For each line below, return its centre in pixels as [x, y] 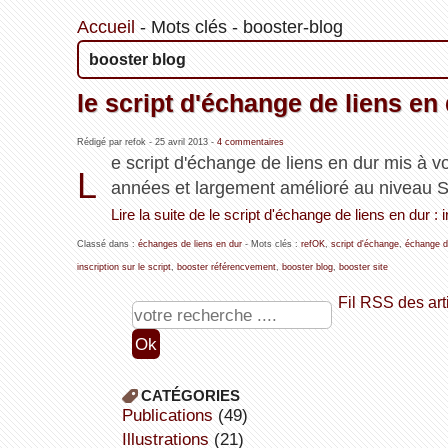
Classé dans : [107, 244]
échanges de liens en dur [189, 244]
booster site [363, 267]
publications [172, 415]
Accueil [105, 27]
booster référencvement [226, 267]
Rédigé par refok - [115, 142]
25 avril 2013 [181, 142]
